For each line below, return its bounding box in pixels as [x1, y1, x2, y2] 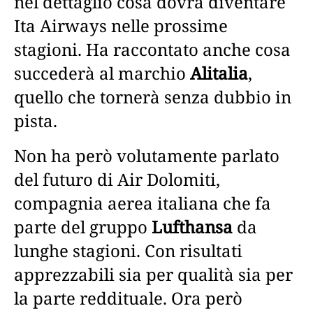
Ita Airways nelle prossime [14, 13, 228, 37]
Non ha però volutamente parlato [14, 143, 279, 167]
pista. [14, 108, 57, 132]
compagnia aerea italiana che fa [14, 191, 271, 214]
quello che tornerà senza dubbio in [14, 85, 291, 108]
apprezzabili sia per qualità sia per [14, 262, 293, 286]
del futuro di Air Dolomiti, [14, 167, 220, 191]
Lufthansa [152, 214, 233, 238]
